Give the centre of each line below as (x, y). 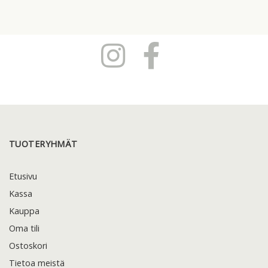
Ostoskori (28, 245)
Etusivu (23, 176)
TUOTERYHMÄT (43, 144)
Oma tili (24, 228)
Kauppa (24, 211)
